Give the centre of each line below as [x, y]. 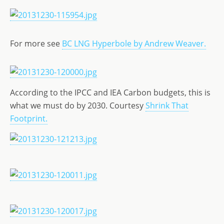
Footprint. [29, 118]
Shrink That [167, 105]
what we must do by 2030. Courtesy [78, 105]
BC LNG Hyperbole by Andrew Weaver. [134, 43]
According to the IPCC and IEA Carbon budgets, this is [110, 92]
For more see [36, 43]
